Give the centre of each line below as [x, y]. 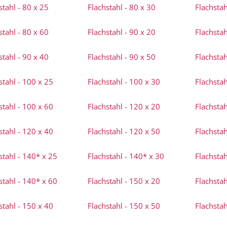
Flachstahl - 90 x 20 [122, 32]
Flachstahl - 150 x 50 [124, 206]
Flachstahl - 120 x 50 [124, 131]
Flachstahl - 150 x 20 [124, 181]
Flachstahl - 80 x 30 [122, 7]
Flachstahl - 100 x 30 [124, 82]
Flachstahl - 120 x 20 [124, 106]
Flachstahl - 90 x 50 [122, 57]
